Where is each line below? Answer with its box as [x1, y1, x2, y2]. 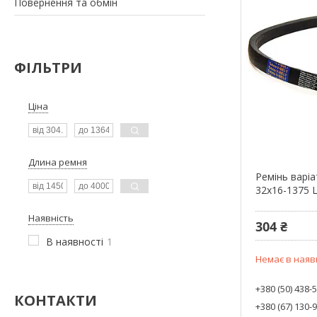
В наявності [46, 234, 103, 248]
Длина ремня [28, 155, 87, 168]
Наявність [28, 211, 74, 224]
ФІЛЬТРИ [14, 57, 82, 77]
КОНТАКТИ [14, 290, 97, 310]
